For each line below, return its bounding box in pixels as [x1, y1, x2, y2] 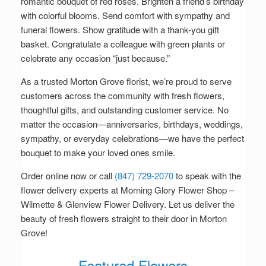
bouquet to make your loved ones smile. [21, 146, 175, 159]
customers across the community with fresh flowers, [21, 89, 224, 102]
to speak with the [173, 169, 241, 182]
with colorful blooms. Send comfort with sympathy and [21, 9, 230, 22]
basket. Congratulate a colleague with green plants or [21, 37, 225, 50]
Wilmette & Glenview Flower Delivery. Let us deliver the [21, 198, 235, 211]
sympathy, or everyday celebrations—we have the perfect [21, 132, 244, 145]
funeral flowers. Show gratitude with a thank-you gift [21, 23, 219, 36]
